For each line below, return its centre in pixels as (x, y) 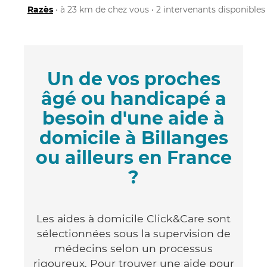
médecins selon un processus (133, 248)
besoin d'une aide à (133, 118)
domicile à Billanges (133, 138)
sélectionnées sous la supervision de (133, 233)
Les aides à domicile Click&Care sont (133, 218)
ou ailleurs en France (133, 157)
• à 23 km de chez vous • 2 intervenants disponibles (159, 9)
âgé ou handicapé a (133, 98)
